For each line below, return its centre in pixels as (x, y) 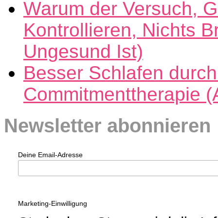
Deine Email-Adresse (50, 155)
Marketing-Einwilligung (52, 204)
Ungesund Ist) (83, 51)
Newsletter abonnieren (107, 125)
